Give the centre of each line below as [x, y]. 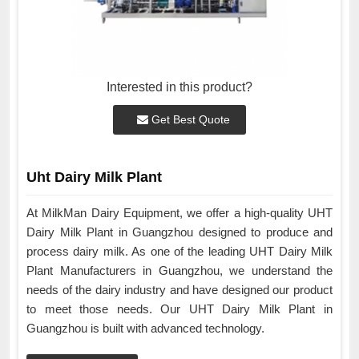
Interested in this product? [179, 87]
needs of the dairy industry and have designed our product [179, 290]
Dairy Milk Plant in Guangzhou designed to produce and [179, 232]
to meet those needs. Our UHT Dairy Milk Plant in [179, 309]
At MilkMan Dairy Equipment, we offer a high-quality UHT [179, 213]
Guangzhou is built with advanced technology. [145, 329]
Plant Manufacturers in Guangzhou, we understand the [179, 271]
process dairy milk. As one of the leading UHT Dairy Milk [179, 252]
